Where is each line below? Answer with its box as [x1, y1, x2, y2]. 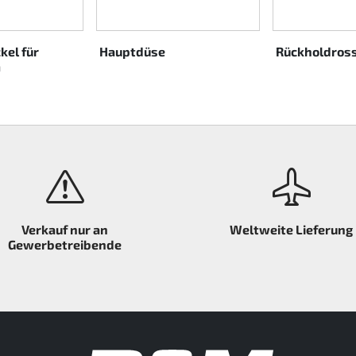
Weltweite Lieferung [230, 222, 353, 238]
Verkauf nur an [21, 222, 108, 238]
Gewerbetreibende [8, 237, 122, 253]
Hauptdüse [99, 44, 166, 60]
